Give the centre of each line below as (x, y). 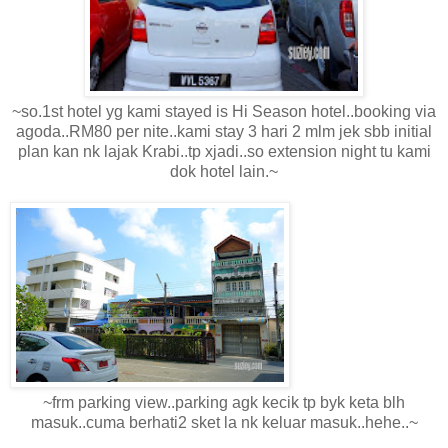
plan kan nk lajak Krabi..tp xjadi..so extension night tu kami (224, 152)
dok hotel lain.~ (224, 172)
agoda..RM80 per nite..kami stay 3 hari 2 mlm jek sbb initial (224, 132)
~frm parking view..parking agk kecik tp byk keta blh (224, 403)
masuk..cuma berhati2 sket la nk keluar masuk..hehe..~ (224, 423)
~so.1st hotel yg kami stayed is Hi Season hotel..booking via (224, 112)
